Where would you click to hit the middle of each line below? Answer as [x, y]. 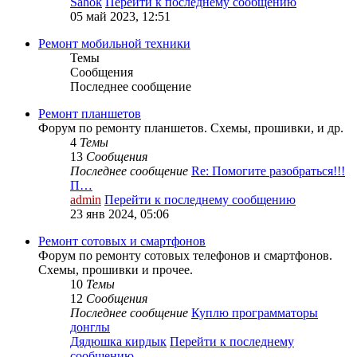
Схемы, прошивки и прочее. [116, 270]
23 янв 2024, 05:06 [120, 214]
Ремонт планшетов [90, 114]
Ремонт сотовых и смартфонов [122, 241]
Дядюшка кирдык [118, 342]
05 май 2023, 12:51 [120, 17]
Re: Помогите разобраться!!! [268, 171]
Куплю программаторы [255, 313]
